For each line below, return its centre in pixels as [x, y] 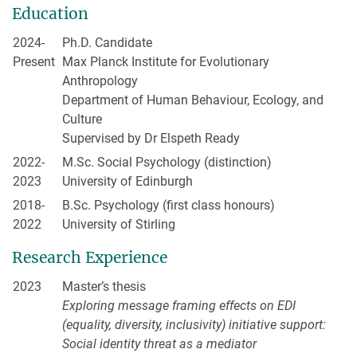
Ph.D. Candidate [107, 42]
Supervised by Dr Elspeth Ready [151, 138]
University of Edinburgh [127, 181]
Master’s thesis [104, 287]
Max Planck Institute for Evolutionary [166, 61]
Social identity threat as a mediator [159, 344]
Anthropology [100, 80]
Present [35, 61]
